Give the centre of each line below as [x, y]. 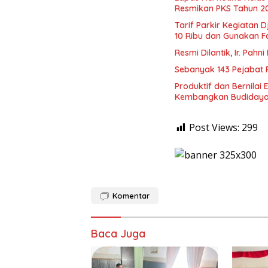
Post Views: [214, 127]
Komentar [131, 196]
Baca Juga [118, 234]
